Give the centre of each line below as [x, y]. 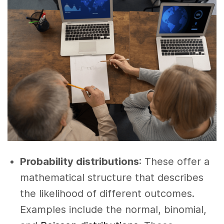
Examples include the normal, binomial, [113, 210]
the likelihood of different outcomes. [107, 194]
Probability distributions [79, 162]
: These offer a [174, 162]
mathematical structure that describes [112, 178]
